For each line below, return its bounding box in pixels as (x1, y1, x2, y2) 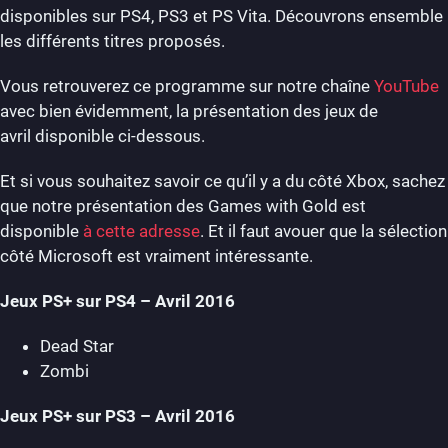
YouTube (374, 76, 439, 96)
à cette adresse (83, 221, 200, 241)
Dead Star (40, 336, 114, 356)
